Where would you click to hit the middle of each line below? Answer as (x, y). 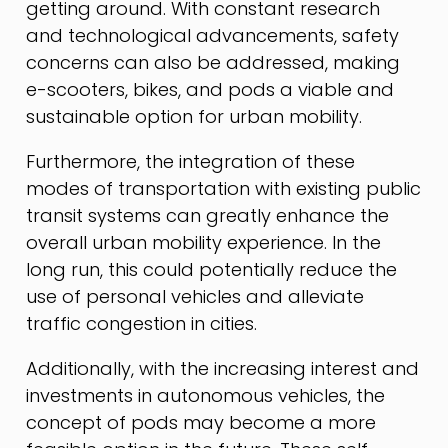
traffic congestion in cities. (142, 323)
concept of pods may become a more (201, 422)
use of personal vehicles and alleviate (195, 296)
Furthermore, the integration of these (191, 161)
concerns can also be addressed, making (213, 62)
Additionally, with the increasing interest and (223, 368)
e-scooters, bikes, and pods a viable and (210, 89)
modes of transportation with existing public (224, 188)
